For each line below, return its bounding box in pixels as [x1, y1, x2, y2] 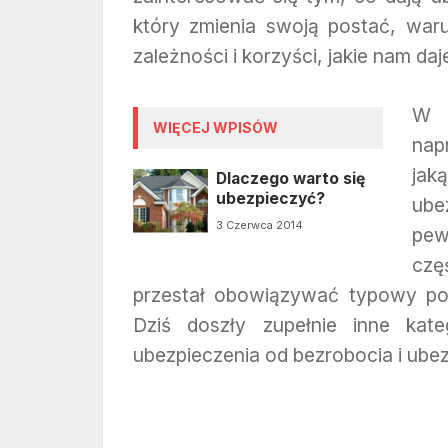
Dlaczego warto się [215, 169, 365, 189]
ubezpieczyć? [215, 189, 325, 209]
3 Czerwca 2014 [215, 218, 303, 233]
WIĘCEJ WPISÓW [153, 119, 278, 137]
